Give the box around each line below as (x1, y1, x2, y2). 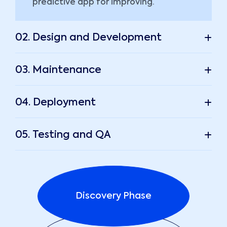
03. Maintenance (15, 65, 101, 76)
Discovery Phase (75, 192, 152, 201)
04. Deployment (15, 98, 96, 108)
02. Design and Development (15, 33, 162, 44)
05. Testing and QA (15, 130, 111, 141)
